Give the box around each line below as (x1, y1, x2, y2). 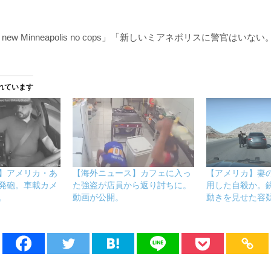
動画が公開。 (73, 192, 124, 203)
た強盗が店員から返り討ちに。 (73, 180, 192, 191)
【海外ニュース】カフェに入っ (73, 168, 192, 178)
